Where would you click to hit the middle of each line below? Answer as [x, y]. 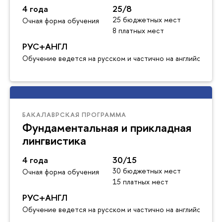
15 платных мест [140, 181]
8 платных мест [138, 30]
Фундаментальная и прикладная [107, 127]
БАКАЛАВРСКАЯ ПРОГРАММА [74, 114]
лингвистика [54, 140]
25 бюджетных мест [146, 19]
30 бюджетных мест [146, 170]
